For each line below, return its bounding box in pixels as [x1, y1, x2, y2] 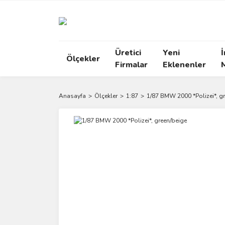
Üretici [115, 47, 141, 58]
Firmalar [115, 59, 148, 70]
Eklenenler [163, 59, 206, 70]
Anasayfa [59, 92, 86, 100]
